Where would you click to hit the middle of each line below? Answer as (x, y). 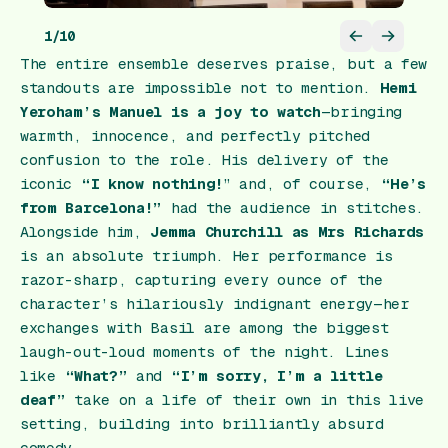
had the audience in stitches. (293, 208)
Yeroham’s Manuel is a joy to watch (170, 112)
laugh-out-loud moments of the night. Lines (204, 352)
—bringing (361, 112)
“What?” (100, 376)
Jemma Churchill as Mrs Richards (287, 232)
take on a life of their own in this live (245, 400)
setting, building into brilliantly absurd (202, 424)
